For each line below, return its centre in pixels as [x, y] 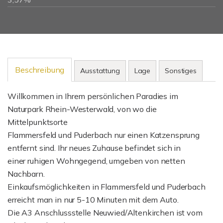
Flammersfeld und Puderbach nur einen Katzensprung [104, 135]
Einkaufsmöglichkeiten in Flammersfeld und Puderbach [107, 187]
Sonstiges [181, 71]
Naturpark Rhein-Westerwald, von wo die [82, 109]
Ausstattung [100, 71]
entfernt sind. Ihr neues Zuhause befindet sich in [94, 148]
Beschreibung [40, 70]
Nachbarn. [26, 174]
